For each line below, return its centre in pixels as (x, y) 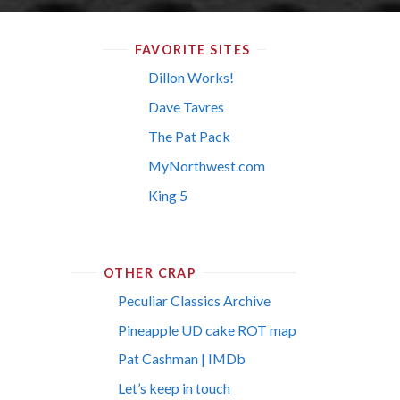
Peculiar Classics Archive (194, 300)
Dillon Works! (192, 78)
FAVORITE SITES (192, 50)
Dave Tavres (187, 107)
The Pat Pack (190, 137)
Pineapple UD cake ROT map (207, 329)
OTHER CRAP (150, 272)
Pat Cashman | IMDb (181, 359)
